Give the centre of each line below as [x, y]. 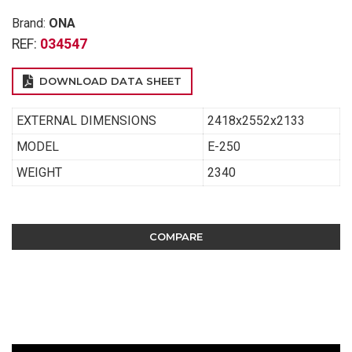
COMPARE [176, 237]
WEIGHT [39, 173]
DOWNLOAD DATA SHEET [110, 81]
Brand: [30, 24]
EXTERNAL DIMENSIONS [86, 121]
